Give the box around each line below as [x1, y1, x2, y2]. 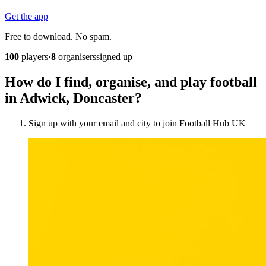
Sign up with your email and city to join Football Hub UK [28, 118, 246, 128]
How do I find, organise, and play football [5, 74, 257, 90]
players [19, 51, 48, 62]
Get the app [5, 11, 48, 21]
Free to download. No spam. [5, 31, 112, 42]
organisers [56, 51, 96, 62]
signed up [96, 51, 132, 62]
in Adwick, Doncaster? [5, 90, 142, 106]
